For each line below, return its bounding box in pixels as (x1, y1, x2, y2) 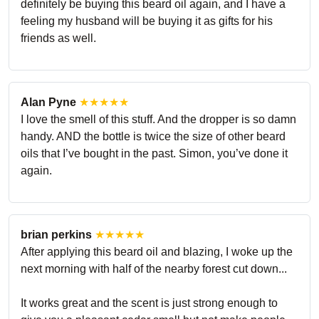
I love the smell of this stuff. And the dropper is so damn (21, 113, 296, 125)
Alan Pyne (21, 95, 76, 108)
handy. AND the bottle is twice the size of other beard (21, 130, 286, 142)
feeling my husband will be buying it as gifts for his (21, 14, 273, 27)
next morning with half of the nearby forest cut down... (21, 262, 287, 275)
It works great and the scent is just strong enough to (21, 296, 278, 309)
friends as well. (21, 31, 96, 44)
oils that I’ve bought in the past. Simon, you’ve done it (21, 147, 288, 159)
